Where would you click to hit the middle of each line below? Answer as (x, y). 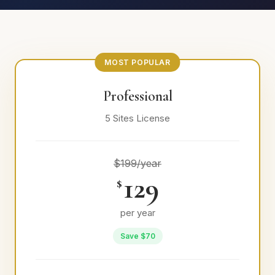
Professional (137, 96)
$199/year (137, 163)
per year (137, 213)
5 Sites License (137, 118)
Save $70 (137, 236)
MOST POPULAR (137, 62)
